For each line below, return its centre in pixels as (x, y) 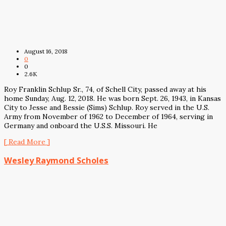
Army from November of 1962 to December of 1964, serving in (108, 117)
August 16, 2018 (46, 51)
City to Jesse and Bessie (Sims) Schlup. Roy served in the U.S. (107, 108)
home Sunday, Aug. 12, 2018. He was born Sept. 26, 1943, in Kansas (112, 99)
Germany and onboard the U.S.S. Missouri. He (81, 126)
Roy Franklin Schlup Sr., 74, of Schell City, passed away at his (105, 90)
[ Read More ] (27, 142)
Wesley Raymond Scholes (56, 160)
